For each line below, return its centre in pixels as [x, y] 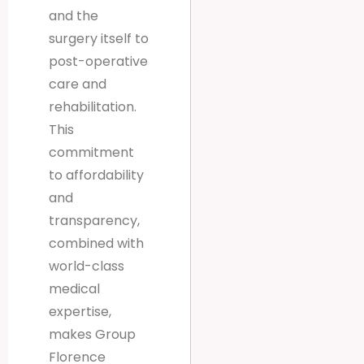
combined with [96, 244]
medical [74, 289]
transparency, [94, 221]
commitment [91, 153]
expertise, [80, 312]
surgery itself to [99, 39]
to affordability [96, 175]
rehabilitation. [93, 107]
